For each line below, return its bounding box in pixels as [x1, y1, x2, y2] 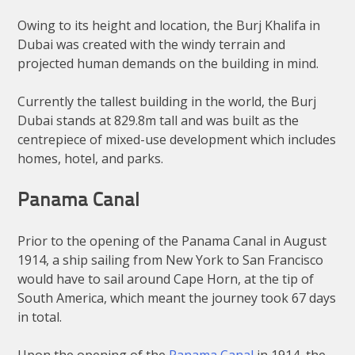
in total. [17, 307, 63, 326]
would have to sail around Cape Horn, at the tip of [17, 269, 315, 288]
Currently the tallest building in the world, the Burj [17, 92, 317, 110]
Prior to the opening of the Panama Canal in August [17, 231, 327, 250]
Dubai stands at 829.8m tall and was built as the [17, 111, 300, 129]
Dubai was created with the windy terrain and [17, 35, 286, 53]
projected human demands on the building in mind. [17, 54, 319, 72]
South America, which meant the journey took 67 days [17, 288, 337, 307]
